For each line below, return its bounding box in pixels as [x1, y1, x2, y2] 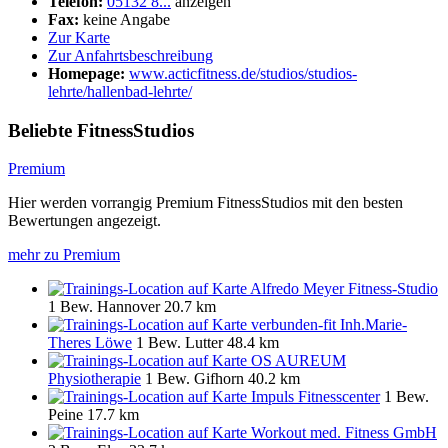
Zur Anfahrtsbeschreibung [48, 46, 213, 64]
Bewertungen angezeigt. [8, 212, 161, 230]
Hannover [97, 298, 160, 316]
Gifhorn [194, 370, 244, 388]
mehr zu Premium [8, 246, 120, 264]
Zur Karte [48, 28, 110, 46]
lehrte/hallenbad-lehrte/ [48, 82, 192, 100]
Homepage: [48, 64, 125, 82]
